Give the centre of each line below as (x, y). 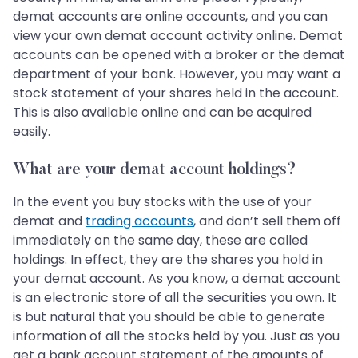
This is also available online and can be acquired (162, 113)
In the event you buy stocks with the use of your (162, 202)
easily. (32, 132)
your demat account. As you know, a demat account (177, 279)
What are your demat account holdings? (155, 171)
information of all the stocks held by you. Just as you (176, 336)
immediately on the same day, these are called (160, 241)
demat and (49, 221)
